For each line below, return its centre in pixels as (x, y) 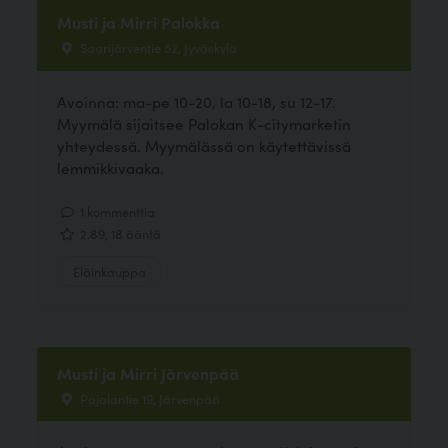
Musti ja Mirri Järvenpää (148, 373)
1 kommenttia (116, 210)
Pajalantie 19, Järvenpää (149, 398)
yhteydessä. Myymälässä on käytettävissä (204, 145)
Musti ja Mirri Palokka (139, 22)
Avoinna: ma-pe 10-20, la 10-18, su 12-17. (197, 101)
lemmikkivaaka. (111, 167)
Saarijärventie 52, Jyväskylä (157, 47)
